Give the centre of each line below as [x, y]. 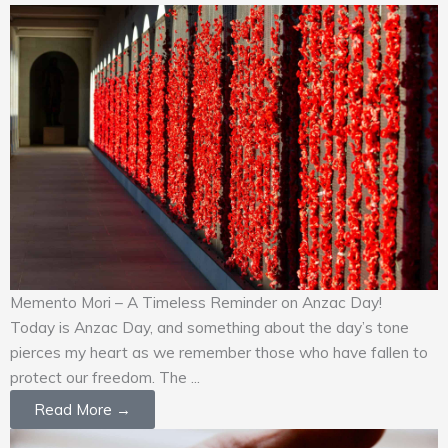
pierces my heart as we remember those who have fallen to [219, 352]
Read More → [82, 410]
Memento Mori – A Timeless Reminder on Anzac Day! [196, 302]
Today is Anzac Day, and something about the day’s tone [209, 327]
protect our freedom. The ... [105, 377]
